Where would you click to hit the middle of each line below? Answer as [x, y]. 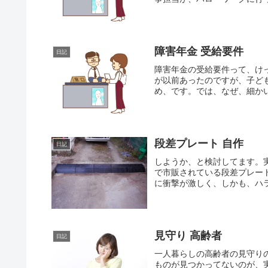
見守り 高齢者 [188, 236]
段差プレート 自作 [199, 143]
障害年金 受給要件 [199, 51]
